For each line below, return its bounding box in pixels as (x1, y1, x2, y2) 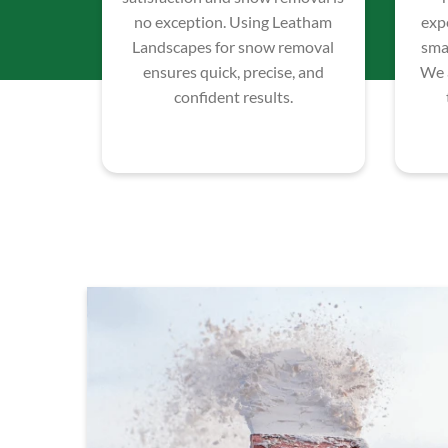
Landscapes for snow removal (132, 37, 335, 57)
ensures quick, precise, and (142, 62, 324, 82)
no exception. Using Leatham (134, 12, 333, 32)
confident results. (173, 87, 293, 107)
